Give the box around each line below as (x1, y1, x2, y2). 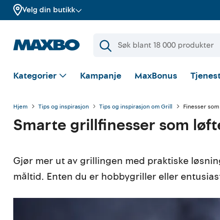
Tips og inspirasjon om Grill (99, 103, 173, 111)
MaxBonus (135, 70, 178, 82)
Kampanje (80, 70, 121, 82)
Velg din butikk (22, 4, 76, 15)
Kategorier (13, 70, 57, 82)
